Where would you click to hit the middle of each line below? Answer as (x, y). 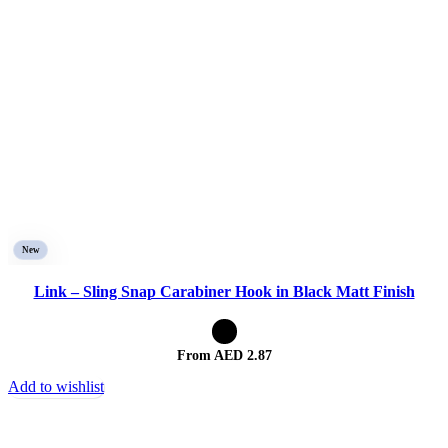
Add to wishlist (56, 387)
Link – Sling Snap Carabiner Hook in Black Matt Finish (224, 292)
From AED (209, 356)
